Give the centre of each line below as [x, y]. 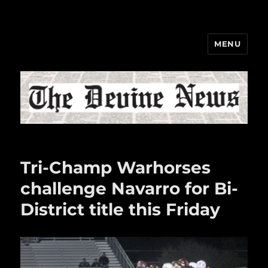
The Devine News [84, 52]
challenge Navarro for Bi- [130, 189]
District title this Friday [121, 210]
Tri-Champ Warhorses [116, 168]
